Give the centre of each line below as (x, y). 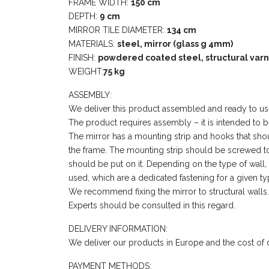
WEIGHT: (86, 71)
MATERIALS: (93, 44)
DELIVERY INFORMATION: (118, 228)
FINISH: (83, 57)
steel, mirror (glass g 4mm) (175, 44)
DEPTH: (84, 16)
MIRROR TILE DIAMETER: (118, 30)
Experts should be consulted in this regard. (152, 205)
